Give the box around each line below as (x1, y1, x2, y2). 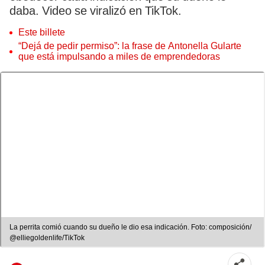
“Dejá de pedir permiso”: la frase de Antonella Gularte (18, 40, 241, 51)
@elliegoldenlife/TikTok (9, 234, 85, 243)
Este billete (18, 27, 65, 38)
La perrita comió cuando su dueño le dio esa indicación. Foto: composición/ (9, 223, 251, 232)
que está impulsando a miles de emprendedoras (18, 51, 220, 62)
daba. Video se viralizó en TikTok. (9, 4, 182, 18)
